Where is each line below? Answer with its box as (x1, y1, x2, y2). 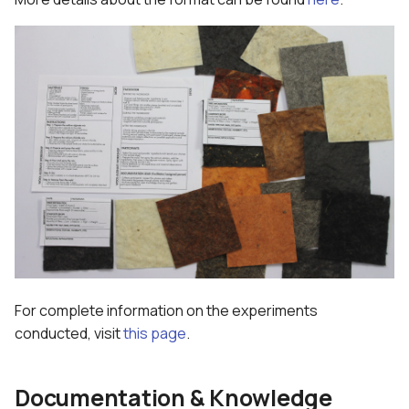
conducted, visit (15, 323, 123, 344)
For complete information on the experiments (15, 300, 318, 321)
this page (123, 323, 186, 344)
